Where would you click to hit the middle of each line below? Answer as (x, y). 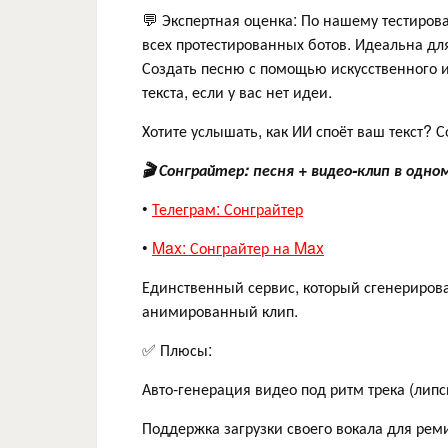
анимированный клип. (220, 310)
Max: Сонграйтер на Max (238, 247)
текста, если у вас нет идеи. (237, 91)
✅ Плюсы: (177, 349)
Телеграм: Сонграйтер (227, 208)
